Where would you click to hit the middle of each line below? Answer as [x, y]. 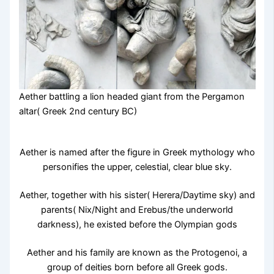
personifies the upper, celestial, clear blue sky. [137, 167]
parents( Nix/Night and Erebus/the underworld [137, 210]
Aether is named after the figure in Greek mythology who [137, 153]
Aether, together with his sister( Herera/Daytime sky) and [137, 195]
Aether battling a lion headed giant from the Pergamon [131, 96]
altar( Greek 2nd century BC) [78, 111]
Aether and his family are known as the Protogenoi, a [137, 253]
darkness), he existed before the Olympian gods [137, 225]
